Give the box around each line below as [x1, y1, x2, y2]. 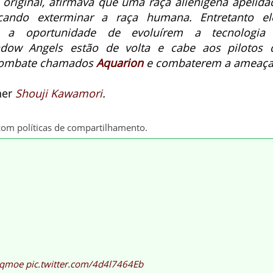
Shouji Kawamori [15, 86, 102, 101]
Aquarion [96, 55, 143, 70]
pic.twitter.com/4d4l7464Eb [26, 258, 143, 270]
